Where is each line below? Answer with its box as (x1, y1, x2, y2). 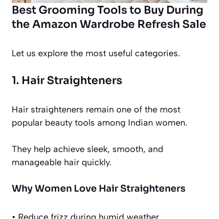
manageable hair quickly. (12, 157, 111, 168)
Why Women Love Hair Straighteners (12, 183, 185, 195)
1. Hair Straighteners (12, 74, 122, 88)
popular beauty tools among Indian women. (12, 117, 187, 129)
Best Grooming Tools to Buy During (12, 3, 203, 17)
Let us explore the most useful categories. (12, 48, 180, 59)
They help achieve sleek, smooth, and (12, 144, 163, 155)
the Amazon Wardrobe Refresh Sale (12, 18, 206, 31)
